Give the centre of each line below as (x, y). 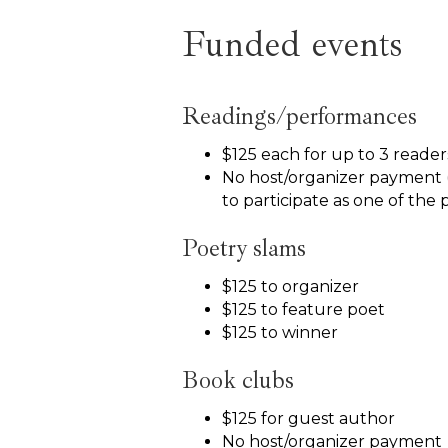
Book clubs (238, 379)
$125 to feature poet (303, 309)
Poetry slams (244, 247)
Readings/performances (299, 115)
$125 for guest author (308, 418)
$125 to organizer (290, 286)
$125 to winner (280, 332)
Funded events (292, 44)
